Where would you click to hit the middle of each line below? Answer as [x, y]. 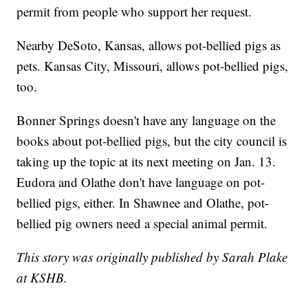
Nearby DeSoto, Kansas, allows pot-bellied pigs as [149, 45]
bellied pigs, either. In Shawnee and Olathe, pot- [143, 203]
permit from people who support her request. [134, 12]
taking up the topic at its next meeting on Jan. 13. [146, 162]
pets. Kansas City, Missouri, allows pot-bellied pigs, [153, 66]
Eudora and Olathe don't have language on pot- [141, 182]
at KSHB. [42, 278]
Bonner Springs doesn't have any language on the [146, 120]
